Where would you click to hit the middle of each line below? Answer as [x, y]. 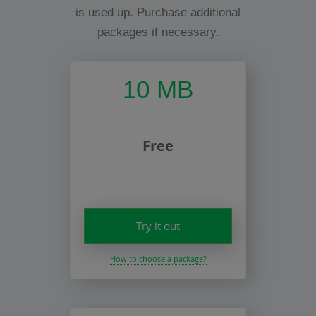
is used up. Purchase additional [158, 12]
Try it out [158, 225]
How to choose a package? [158, 258]
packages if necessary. [158, 32]
